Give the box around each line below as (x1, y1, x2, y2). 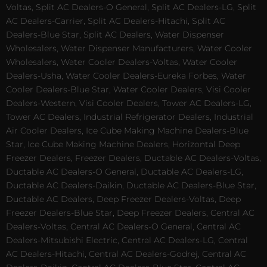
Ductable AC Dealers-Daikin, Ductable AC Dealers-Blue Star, (6, 179, 256, 191)
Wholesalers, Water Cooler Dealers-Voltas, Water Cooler (6, 56, 237, 67)
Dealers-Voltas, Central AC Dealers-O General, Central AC (6, 221, 241, 232)
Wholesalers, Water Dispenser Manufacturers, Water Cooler (6, 42, 252, 54)
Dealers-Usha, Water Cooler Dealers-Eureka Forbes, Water (6, 70, 246, 81)
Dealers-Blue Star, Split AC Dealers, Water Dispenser (6, 29, 224, 40)
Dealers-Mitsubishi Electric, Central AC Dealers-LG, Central (6, 234, 248, 246)
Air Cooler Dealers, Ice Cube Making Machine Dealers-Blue (6, 125, 249, 136)
